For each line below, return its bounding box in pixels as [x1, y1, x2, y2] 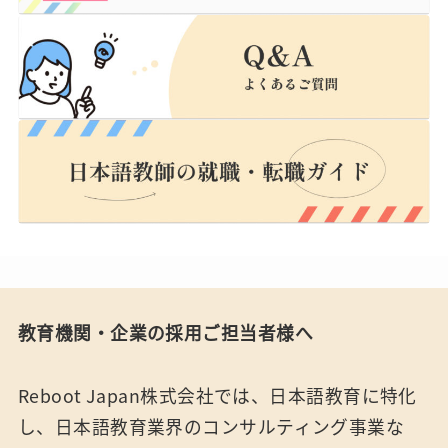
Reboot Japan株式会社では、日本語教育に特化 [17, 381, 417, 408]
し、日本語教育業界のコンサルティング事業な [17, 412, 405, 439]
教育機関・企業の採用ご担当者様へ [17, 319, 314, 346]
